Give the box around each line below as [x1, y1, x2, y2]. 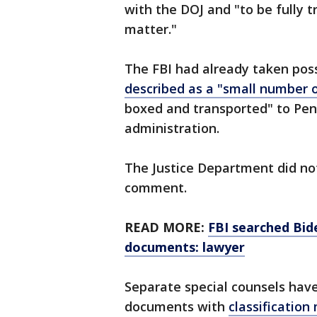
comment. [125, 179, 187, 197]
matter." [125, 21, 177, 38]
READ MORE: [125, 219, 208, 236]
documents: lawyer [125, 238, 245, 256]
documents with [125, 298, 229, 316]
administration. [125, 120, 219, 137]
